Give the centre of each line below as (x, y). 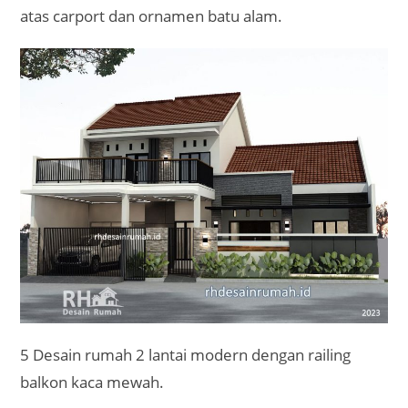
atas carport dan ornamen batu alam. (152, 16)
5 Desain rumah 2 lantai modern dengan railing (186, 355)
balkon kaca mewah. (92, 382)
